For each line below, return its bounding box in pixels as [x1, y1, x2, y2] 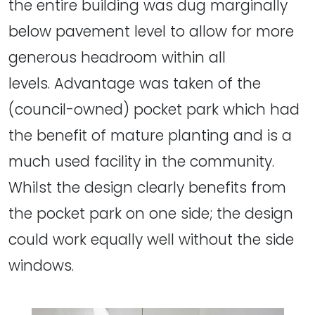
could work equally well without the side [8, 229, 294, 250]
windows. [8, 255, 74, 276]
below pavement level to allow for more [8, 21, 294, 42]
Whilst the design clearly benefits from [8, 177, 286, 198]
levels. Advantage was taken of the [8, 73, 261, 94]
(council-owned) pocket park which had [8, 99, 300, 120]
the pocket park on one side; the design [8, 203, 293, 224]
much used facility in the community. [8, 151, 278, 172]
